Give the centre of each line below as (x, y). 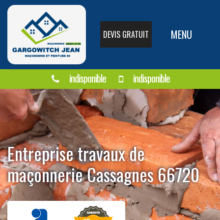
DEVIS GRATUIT (126, 35)
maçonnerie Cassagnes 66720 (103, 174)
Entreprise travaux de (76, 153)
